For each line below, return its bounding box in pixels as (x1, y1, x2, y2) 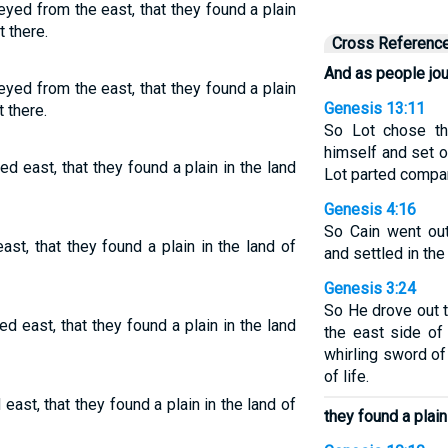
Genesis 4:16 (323, 200, 416, 219)
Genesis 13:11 (323, 99, 425, 118)
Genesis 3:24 (323, 279, 416, 298)
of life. (323, 367, 369, 386)
